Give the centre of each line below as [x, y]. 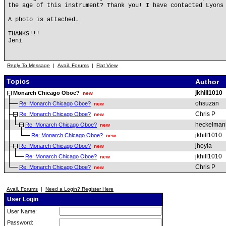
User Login [22, 199]
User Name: [21, 211]
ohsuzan [207, 103]
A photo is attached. [43, 20]
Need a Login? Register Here [79, 189]
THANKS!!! [24, 34]
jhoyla [204, 146]
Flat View [107, 65]
